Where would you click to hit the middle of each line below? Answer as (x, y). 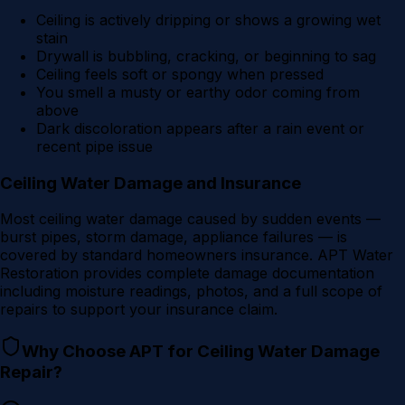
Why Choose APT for (109, 352)
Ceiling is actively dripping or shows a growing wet (208, 20)
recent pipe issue (94, 146)
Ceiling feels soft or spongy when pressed (180, 74)
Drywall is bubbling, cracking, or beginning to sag (206, 56)
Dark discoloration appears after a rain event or (200, 128)
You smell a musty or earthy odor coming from (198, 92)
